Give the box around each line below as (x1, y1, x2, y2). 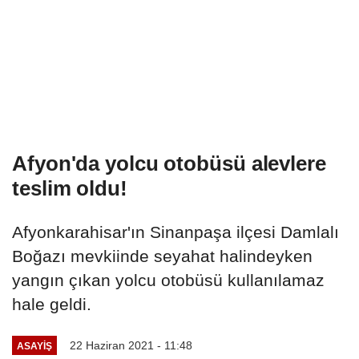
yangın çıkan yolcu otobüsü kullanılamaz (12, 271, 325, 290)
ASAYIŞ (16, 340, 52, 351)
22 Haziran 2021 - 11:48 (69, 339, 192, 353)
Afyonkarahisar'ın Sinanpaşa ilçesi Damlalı (12, 223, 339, 242)
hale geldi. (12, 295, 91, 314)
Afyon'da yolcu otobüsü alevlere (12, 151, 326, 176)
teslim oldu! (12, 176, 127, 201)
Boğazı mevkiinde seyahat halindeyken (12, 247, 313, 266)
